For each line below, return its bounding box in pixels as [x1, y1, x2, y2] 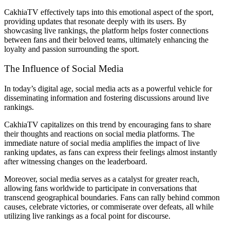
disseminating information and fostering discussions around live [4, 93, 209, 103]
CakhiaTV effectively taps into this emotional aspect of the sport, [4, 7, 214, 16]
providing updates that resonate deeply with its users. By [4, 16, 186, 26]
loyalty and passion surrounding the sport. [4, 44, 139, 53]
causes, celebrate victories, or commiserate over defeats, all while [4, 202, 214, 212]
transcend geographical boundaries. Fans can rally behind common [4, 193, 220, 202]
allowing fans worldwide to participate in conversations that [4, 184, 197, 193]
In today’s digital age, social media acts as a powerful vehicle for [4, 84, 212, 93]
